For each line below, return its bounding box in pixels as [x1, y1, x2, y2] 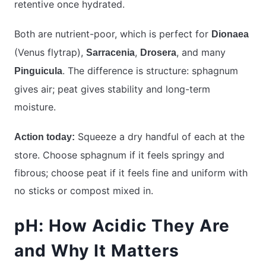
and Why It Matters [14, 240, 179, 261]
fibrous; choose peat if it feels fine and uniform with [14, 167, 248, 179]
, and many [176, 46, 226, 59]
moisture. [14, 101, 56, 113]
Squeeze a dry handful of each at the [75, 131, 245, 143]
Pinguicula [14, 66, 62, 77]
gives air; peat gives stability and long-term [14, 83, 210, 96]
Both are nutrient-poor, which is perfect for [14, 28, 211, 40]
